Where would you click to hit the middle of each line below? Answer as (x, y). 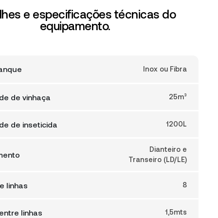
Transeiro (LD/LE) (158, 160)
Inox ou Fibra (165, 69)
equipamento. (75, 26)
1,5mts (176, 212)
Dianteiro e (168, 149)
